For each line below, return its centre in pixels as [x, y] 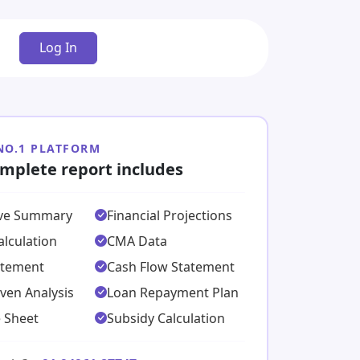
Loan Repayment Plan [172, 292]
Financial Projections [169, 215]
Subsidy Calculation [166, 318]
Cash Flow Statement [170, 266]
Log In [59, 47]
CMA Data [137, 241]
